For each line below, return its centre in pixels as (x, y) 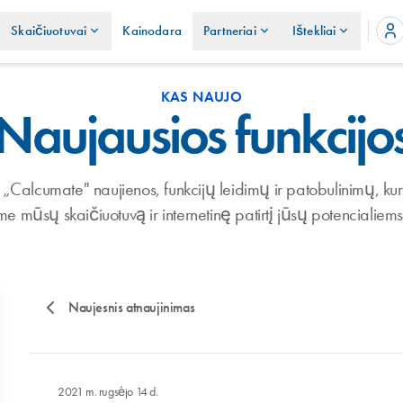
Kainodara (152, 31)
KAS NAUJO (201, 97)
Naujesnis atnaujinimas (132, 307)
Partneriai (230, 31)
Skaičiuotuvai (49, 31)
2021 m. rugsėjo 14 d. (108, 391)
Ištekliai (314, 31)
